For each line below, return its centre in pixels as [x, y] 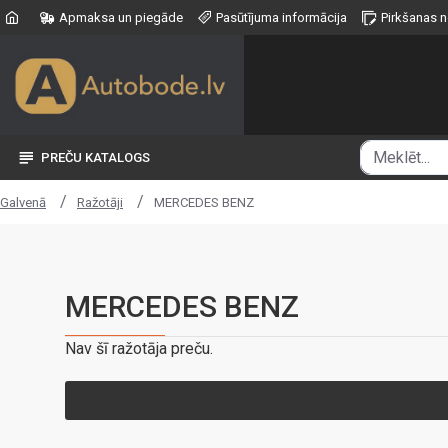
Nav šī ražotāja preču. [139, 348]
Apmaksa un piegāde [121, 17]
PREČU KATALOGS [95, 157]
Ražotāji [100, 202]
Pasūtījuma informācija [281, 17]
